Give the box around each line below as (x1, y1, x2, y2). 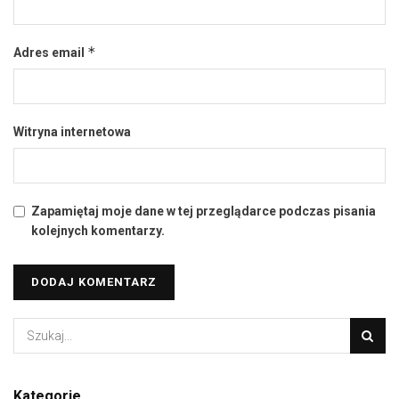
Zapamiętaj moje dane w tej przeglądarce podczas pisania (31, 203, 376, 218)
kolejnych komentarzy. (31, 223, 165, 238)
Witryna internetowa (13, 124, 131, 139)
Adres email (13, 45, 87, 60)
